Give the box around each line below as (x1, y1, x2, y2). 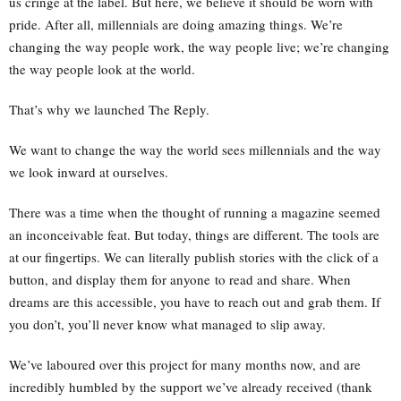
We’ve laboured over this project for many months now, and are (9, 355, 361, 373)
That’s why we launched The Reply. (9, 100, 209, 118)
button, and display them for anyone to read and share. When (9, 270, 351, 288)
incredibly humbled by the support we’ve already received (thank (9, 378, 372, 396)
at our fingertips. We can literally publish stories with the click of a (9, 248, 379, 266)
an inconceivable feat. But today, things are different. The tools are (9, 226, 380, 243)
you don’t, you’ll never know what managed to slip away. (9, 315, 326, 333)
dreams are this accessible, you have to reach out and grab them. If (9, 293, 380, 311)
